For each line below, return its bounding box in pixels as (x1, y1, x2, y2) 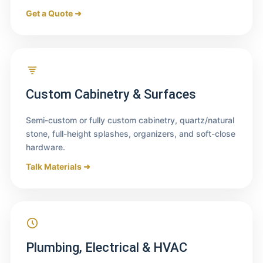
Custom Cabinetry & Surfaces (25, 87, 196, 102)
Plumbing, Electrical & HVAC (25, 240, 187, 255)
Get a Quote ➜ (25, 8, 82, 19)
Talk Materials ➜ (25, 161, 90, 172)
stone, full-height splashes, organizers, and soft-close (25, 129, 235, 139)
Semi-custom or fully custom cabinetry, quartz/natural (25, 115, 234, 126)
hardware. (25, 142, 65, 153)
